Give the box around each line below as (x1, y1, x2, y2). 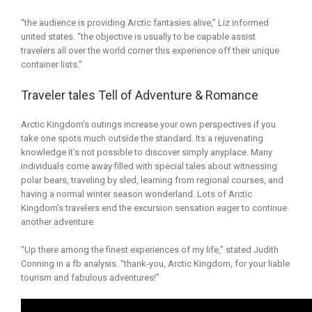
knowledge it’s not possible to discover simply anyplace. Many (21, 147, 272, 158)
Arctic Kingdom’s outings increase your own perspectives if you (21, 119, 276, 130)
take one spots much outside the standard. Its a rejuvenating (21, 133, 263, 144)
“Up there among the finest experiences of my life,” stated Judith (21, 244, 279, 256)
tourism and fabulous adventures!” (21, 272, 159, 283)
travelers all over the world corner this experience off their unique (21, 45, 279, 56)
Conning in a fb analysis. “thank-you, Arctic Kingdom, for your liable (21, 258, 290, 270)
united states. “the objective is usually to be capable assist (21, 31, 256, 42)
